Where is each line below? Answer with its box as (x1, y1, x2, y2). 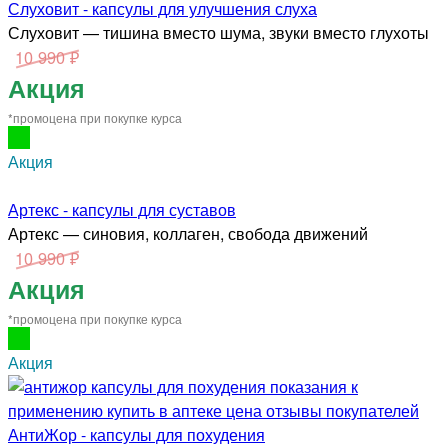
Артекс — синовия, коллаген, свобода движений (8, 221, 368, 245)
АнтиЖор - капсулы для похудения (8, 422, 265, 446)
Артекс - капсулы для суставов (8, 197, 236, 221)
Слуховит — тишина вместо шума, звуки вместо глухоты (8, 20, 429, 44)
